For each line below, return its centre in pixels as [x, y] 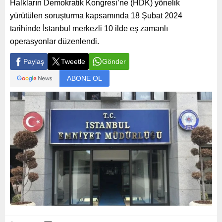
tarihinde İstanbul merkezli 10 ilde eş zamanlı [89, 28]
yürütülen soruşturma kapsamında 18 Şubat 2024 [96, 16]
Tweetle [73, 61]
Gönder [114, 61]
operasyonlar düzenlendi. [55, 41]
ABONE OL [84, 78]
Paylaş [34, 61]
